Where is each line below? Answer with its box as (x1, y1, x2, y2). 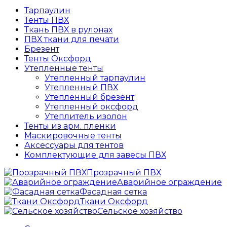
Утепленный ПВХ (45, 83, 118, 93)
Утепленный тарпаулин (45, 73, 145, 83)
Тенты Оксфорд (24, 54, 91, 64)
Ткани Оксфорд (80, 197, 148, 207)
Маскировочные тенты (24, 131, 122, 141)
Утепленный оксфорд (45, 102, 138, 112)
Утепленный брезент (45, 92, 134, 102)
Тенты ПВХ (24, 15, 69, 25)
